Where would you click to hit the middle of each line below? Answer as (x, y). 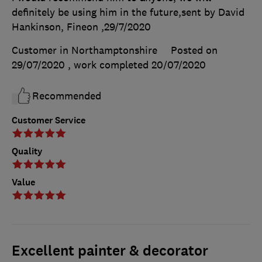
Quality (27, 151)
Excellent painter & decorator (110, 251)
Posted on (194, 50)
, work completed (110, 65)
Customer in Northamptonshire (85, 50)
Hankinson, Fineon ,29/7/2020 (81, 27)
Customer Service (49, 120)
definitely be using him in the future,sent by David (128, 12)
